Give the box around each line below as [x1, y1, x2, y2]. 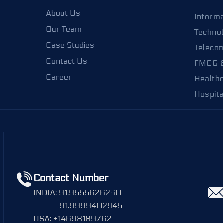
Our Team [46, 24, 82, 34]
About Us [46, 8, 80, 18]
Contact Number [33, 172, 108, 184]
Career [46, 72, 72, 82]
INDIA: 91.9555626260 [33, 187, 121, 197]
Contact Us [46, 56, 87, 66]
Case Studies [46, 40, 94, 50]
